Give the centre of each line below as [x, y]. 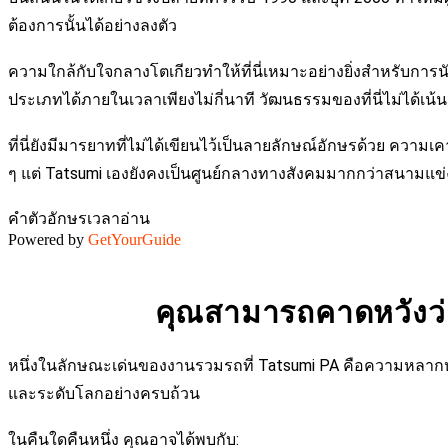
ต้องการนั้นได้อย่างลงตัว [92, 25]
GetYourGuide [134, 239]
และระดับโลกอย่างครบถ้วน [104, 393]
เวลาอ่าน [118, 218]
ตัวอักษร [57, 218]
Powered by [48, 239]
